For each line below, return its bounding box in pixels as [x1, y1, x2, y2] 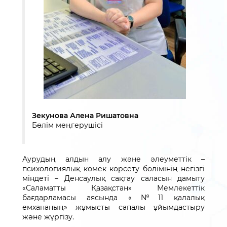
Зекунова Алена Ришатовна [32, 111, 138, 120]
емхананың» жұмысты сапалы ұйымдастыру [22, 203, 205, 212]
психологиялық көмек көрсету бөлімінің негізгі [22, 164, 205, 173]
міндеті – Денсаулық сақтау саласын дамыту [22, 174, 205, 183]
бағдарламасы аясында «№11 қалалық [22, 193, 205, 202]
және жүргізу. [22, 212, 74, 221]
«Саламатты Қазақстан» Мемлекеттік [22, 183, 205, 193]
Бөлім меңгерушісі [32, 121, 103, 130]
